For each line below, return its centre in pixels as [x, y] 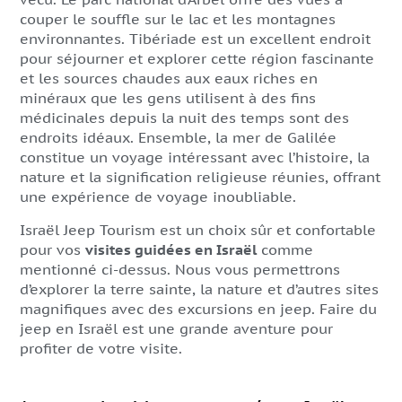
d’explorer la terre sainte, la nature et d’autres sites [199, 289]
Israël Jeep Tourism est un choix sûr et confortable [198, 230]
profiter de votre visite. [101, 348]
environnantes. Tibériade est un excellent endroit [195, 39]
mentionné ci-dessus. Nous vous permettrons [180, 269]
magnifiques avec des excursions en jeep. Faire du [198, 309]
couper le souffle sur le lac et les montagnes [178, 19]
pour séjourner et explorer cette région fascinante [197, 58]
